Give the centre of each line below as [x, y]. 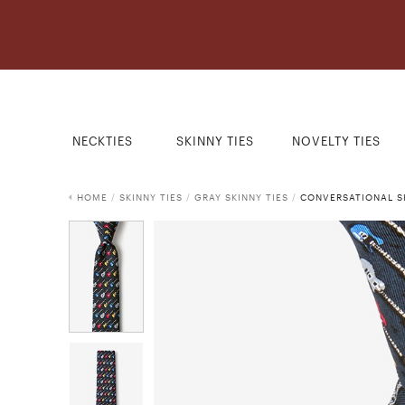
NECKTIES [103, 141]
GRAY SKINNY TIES [241, 197]
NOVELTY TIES [336, 141]
